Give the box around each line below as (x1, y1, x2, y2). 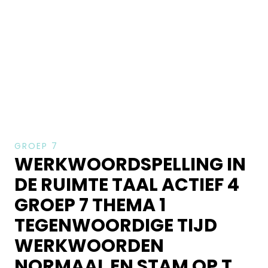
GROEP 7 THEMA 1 (14, 193, 166, 218)
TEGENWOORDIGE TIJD (14, 213, 217, 239)
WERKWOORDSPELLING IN (14, 152, 246, 178)
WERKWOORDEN (14, 233, 164, 259)
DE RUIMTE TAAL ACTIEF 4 (14, 172, 239, 198)
